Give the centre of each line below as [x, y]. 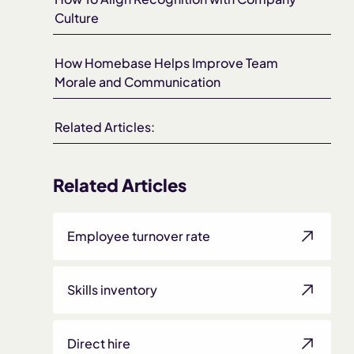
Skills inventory [113, 290]
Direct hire [99, 344]
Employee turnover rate [139, 236]
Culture [77, 18]
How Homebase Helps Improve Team [167, 63]
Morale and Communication [138, 82]
